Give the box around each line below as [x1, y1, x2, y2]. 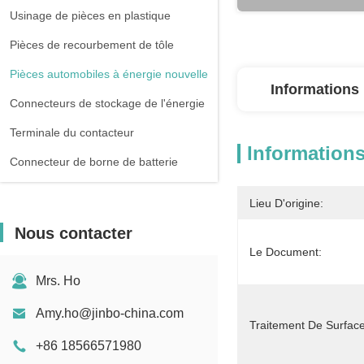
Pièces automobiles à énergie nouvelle [10, 67, 208, 80]
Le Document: [249, 245, 322, 258]
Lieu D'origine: [249, 197, 323, 210]
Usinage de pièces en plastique [10, 9, 171, 22]
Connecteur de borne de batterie [10, 155, 178, 168]
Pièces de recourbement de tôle [10, 38, 174, 51]
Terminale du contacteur [10, 126, 134, 139]
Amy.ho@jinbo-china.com [36, 306, 184, 320]
